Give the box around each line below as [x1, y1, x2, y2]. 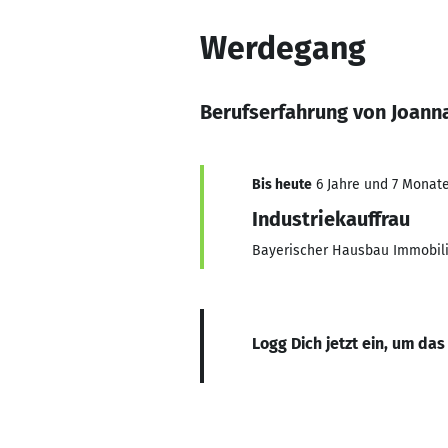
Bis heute [252, 176, 312, 193]
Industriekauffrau [252, 207, 410, 231]
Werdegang [200, 29, 366, 67]
